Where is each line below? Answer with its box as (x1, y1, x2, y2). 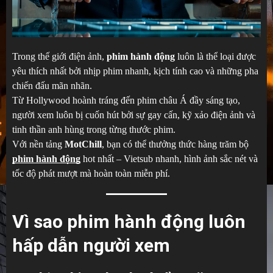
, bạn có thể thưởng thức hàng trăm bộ (102, 138, 249, 149)
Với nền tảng (12, 138, 65, 149)
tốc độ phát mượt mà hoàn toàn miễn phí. (12, 168, 170, 179)
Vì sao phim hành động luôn (12, 210, 246, 232)
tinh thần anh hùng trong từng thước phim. (12, 124, 175, 135)
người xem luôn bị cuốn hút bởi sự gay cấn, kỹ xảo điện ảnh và (12, 109, 255, 120)
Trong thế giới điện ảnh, (12, 51, 107, 62)
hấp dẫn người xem (12, 234, 170, 256)
